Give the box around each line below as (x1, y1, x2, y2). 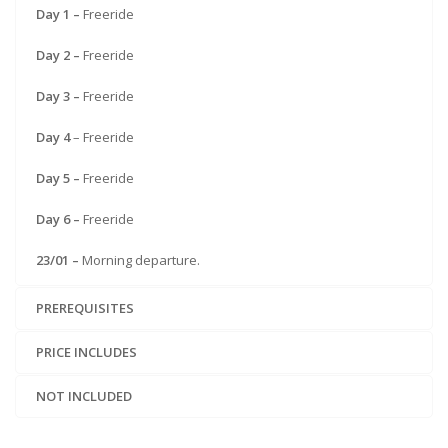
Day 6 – (36, 210, 83, 229)
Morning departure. (82, 251, 200, 270)
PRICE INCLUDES (36, 343, 137, 362)
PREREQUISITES (36, 299, 134, 318)
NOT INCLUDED (36, 387, 132, 406)
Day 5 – (36, 169, 83, 188)
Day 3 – (36, 87, 83, 106)
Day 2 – (36, 46, 83, 65)
